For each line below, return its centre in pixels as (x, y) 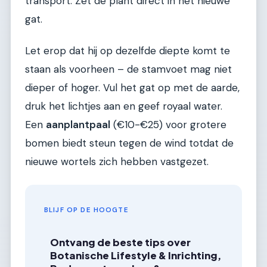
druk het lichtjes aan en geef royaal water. (124, 106)
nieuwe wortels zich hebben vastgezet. (117, 162)
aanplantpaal (78, 125)
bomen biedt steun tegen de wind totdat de (129, 143)
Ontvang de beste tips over (121, 243)
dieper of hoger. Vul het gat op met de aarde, (132, 88)
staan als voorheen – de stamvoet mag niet (128, 69)
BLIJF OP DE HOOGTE (86, 210)
